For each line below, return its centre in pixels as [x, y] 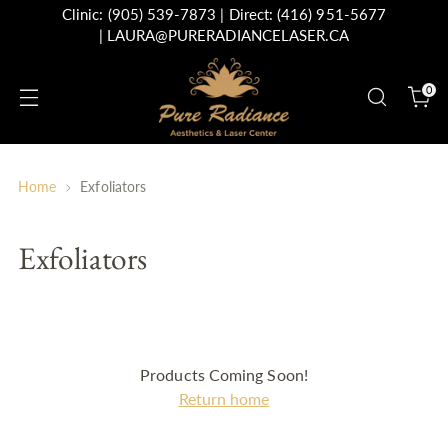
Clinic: [85, 14]
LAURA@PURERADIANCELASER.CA [228, 35]
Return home [224, 398]
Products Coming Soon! [224, 374]
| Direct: [247, 14]
